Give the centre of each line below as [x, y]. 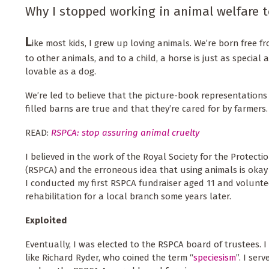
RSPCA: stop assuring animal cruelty [125, 133]
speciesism [215, 258]
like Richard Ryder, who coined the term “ [109, 258]
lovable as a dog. [62, 72]
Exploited [46, 221]
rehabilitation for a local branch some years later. [129, 197]
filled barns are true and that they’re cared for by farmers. [147, 109]
